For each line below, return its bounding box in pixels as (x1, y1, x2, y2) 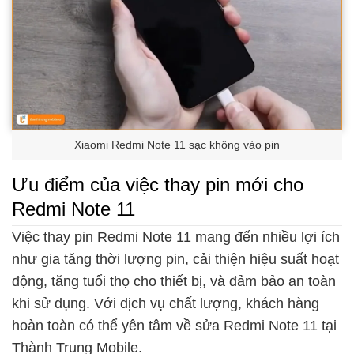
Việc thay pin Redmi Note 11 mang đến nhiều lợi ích (12, 229, 340, 246)
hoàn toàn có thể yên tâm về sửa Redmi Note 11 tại (12, 318, 337, 334)
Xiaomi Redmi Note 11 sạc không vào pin (74, 138, 280, 151)
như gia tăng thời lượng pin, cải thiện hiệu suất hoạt (12, 251, 339, 268)
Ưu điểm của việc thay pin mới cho (12, 174, 303, 196)
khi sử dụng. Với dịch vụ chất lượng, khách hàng (12, 296, 319, 312)
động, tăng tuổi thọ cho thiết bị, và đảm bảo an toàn (12, 273, 336, 290)
